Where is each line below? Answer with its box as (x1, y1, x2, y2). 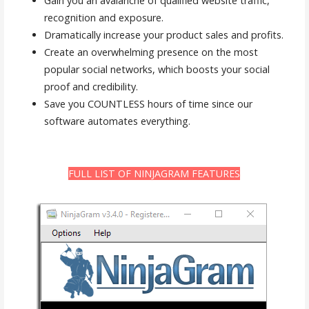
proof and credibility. (43, 79, 138, 93)
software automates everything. (43, 114, 190, 128)
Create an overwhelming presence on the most (43, 45, 258, 59)
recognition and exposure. (43, 10, 163, 24)
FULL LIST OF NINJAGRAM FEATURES (68, 167, 241, 181)
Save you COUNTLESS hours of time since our (43, 97, 252, 110)
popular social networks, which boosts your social (43, 62, 270, 76)
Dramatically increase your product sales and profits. (43, 28, 283, 41)
